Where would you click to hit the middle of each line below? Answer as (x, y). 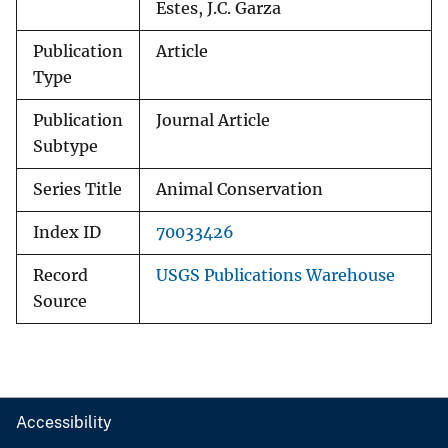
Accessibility (64, 423)
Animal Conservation (239, 190)
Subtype (65, 147)
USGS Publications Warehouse (275, 276)
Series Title (77, 190)
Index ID (67, 233)
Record (60, 276)
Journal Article (213, 121)
